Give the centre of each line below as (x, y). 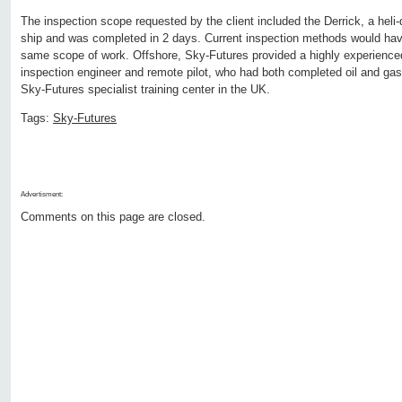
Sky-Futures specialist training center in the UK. (145, 90)
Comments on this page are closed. (113, 217)
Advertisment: (42, 195)
